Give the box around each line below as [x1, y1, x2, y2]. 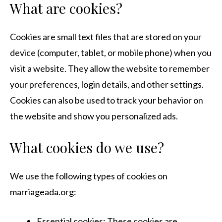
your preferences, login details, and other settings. [10, 79, 204, 90]
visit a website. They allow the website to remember [10, 63, 210, 74]
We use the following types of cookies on [10, 170, 167, 181]
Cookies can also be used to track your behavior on [10, 95, 203, 106]
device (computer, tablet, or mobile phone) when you [10, 47, 212, 58]
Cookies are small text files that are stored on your [10, 31, 202, 42]
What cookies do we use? [10, 138, 164, 157]
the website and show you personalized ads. [10, 111, 178, 121]
